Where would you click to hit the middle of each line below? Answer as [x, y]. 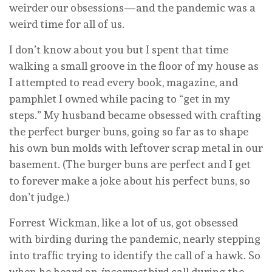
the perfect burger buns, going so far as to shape [129, 131]
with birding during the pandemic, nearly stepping [135, 239]
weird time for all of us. [68, 24]
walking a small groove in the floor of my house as [134, 66]
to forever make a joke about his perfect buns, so [130, 180]
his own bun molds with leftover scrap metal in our [136, 148]
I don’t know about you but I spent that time [119, 49]
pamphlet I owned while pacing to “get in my [120, 98]
